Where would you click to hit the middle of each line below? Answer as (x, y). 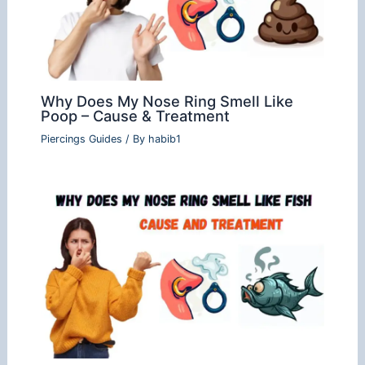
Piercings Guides (81, 139)
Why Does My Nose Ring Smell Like (167, 101)
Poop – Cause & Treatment (135, 116)
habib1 (164, 139)
